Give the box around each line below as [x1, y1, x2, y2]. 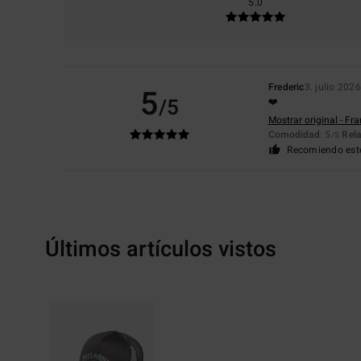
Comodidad [268, 127, 320, 142]
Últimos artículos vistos [45, 233, 276, 265]
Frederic [268, 79, 305, 94]
